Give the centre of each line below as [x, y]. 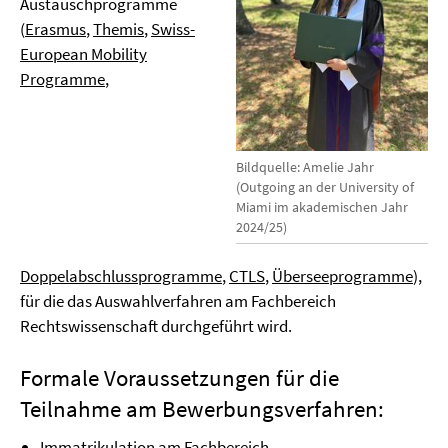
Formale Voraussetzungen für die [179, 378]
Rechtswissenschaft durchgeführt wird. [156, 326]
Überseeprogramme [342, 276]
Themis [118, 29]
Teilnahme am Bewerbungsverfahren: [202, 409]
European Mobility [83, 54]
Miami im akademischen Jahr [322, 207]
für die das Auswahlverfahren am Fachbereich [178, 301]
